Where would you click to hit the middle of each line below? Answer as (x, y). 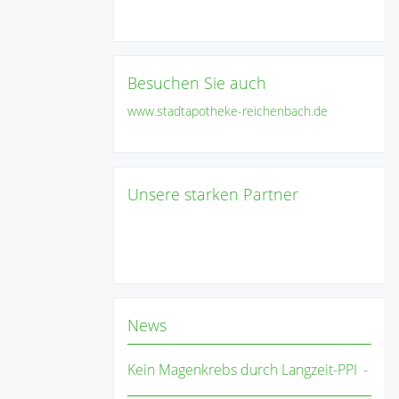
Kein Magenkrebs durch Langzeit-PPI (242, 370)
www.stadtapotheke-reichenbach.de (228, 110)
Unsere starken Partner (213, 195)
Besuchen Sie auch (197, 82)
